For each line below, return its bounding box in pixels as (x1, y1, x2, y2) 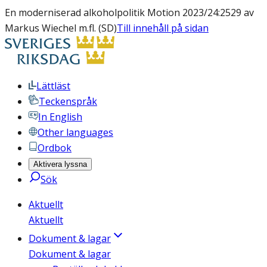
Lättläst (36, 79, 70, 92)
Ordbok (38, 141, 72, 154)
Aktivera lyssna (33, 160, 87, 169)
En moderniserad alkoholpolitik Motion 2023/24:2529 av (5, 6, 254, 19)
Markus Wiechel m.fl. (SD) (5, 21, 117, 35)
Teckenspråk (39, 95, 97, 108)
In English (38, 110, 82, 123)
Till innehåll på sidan (117, 21, 209, 35)
